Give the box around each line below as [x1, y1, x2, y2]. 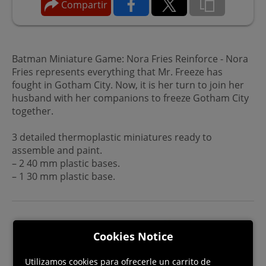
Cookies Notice [93, 229, 173, 243]
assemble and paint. [12, 143, 102, 157]
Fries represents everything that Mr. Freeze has [12, 65, 223, 78]
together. [12, 104, 53, 118]
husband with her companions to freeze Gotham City [12, 91, 249, 104]
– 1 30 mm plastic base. [12, 169, 115, 183]
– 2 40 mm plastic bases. [12, 156, 120, 170]
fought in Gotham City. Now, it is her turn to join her [12, 78, 244, 91]
